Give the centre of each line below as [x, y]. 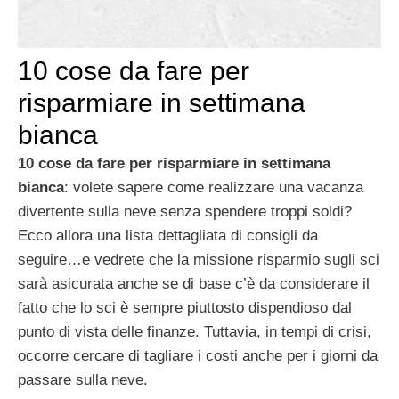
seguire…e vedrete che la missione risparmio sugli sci [199, 260]
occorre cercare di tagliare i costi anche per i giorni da [198, 356]
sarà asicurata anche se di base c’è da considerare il [194, 284]
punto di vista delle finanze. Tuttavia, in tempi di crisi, [195, 332]
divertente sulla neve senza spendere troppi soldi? [185, 212]
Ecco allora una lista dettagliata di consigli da [168, 236]
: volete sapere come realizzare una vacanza [214, 188]
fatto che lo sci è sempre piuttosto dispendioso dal [185, 308]
